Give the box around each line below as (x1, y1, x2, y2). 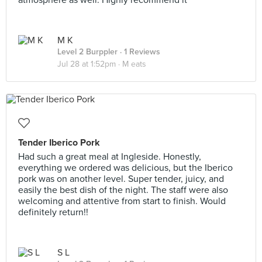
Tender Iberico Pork (18, 137, 100, 149)
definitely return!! (18, 206, 88, 218)
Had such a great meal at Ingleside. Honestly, (18, 151, 201, 163)
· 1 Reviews (118, 47, 160, 57)
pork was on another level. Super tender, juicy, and (18, 173, 224, 185)
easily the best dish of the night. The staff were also (18, 184, 228, 196)
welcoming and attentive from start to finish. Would (18, 195, 226, 207)
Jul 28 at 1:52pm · (57, 59, 122, 69)
